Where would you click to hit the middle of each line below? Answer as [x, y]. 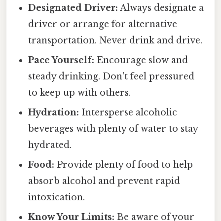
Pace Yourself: [61, 60]
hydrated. [50, 145]
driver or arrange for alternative [103, 24]
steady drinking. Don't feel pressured [111, 77]
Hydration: [54, 113]
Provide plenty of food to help [124, 165]
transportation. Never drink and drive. [115, 41]
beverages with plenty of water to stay [113, 129]
